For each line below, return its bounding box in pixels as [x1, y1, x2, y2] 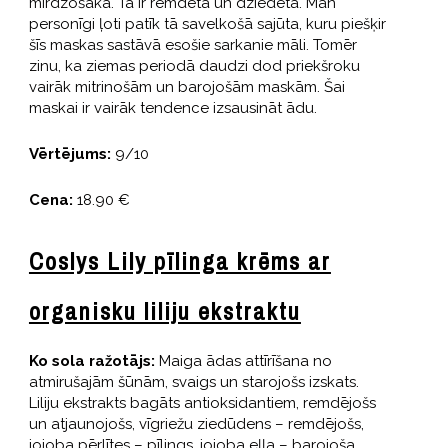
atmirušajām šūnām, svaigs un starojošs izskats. [28, 372, 359, 391]
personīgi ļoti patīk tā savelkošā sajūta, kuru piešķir [28, 14, 386, 33]
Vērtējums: [28, 144, 111, 163]
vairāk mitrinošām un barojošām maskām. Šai [28, 77, 345, 96]
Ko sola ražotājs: [28, 351, 155, 370]
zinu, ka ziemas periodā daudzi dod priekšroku [28, 56, 360, 75]
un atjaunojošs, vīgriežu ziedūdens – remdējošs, [28, 414, 364, 433]
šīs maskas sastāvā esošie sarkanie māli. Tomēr [28, 35, 357, 54]
